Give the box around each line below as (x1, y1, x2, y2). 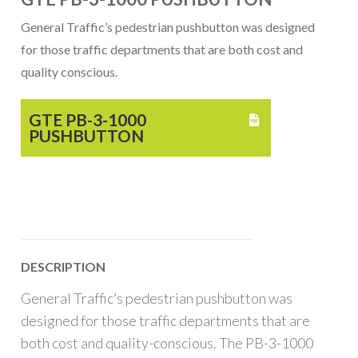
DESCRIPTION (21, 259, 106, 275)
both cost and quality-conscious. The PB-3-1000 (21, 334, 314, 352)
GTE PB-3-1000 (29, 109, 147, 129)
